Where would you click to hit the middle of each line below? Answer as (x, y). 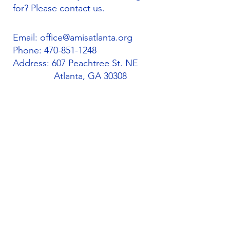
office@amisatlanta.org (86, 37)
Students (29, 194)
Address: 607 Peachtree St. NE (75, 63)
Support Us (33, 180)
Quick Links (85, 146)
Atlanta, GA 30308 (70, 76)
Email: (26, 37)
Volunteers (31, 208)
